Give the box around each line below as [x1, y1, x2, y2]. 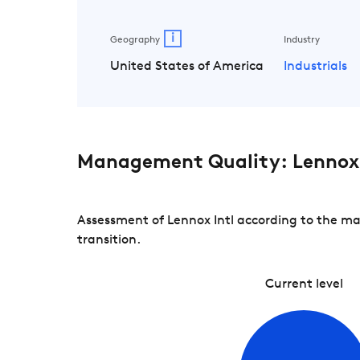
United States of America [109, 59, 264, 73]
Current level [264, 277, 343, 291]
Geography [109, 35, 160, 45]
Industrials [283, 59, 347, 73]
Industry [283, 35, 320, 45]
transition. [77, 233, 141, 247]
